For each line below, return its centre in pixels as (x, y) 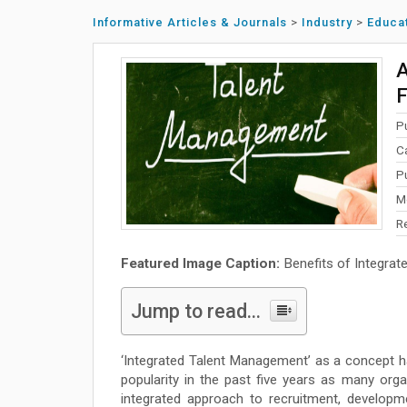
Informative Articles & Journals (190, 22)
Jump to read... (196, 312)
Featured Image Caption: (200, 263)
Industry (327, 22)
